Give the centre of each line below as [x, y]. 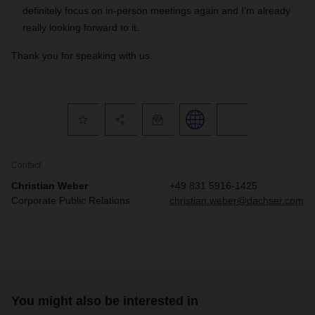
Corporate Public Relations [71, 200]
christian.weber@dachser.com [237, 200]
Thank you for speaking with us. [82, 56]
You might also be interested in [105, 301]
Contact [26, 165]
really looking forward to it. [81, 27]
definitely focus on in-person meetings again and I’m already [156, 11]
